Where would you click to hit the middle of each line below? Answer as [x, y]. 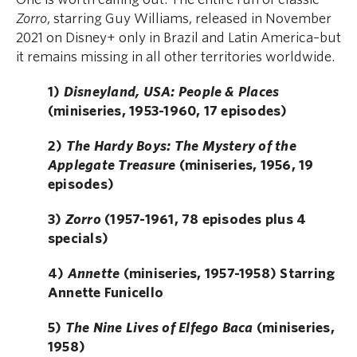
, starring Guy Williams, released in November [189, 19]
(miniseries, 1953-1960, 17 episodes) [168, 112]
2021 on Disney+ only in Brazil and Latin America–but [178, 38]
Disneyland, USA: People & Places [171, 92]
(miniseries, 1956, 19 [245, 166]
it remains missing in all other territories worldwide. [175, 57]
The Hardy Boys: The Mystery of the [181, 147]
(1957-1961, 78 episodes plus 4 [204, 220]
